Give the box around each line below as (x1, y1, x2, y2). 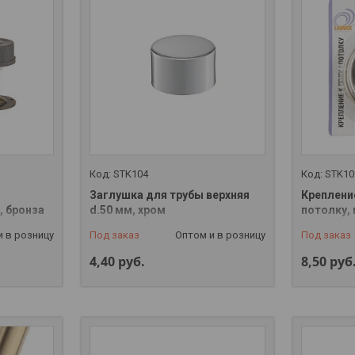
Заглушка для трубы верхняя (89, 188, 250, 201)
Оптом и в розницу (175, 228, 266, 241)
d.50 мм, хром (89, 203, 166, 216)
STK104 (113, 167, 148, 180)
